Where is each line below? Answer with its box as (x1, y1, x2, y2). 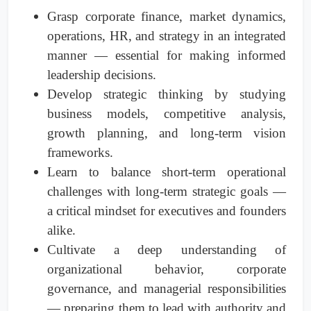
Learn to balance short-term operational (47, 165, 286, 180)
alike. (47, 223, 76, 238)
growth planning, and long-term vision (47, 126, 286, 141)
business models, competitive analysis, (47, 106, 286, 121)
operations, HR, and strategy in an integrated (47, 28, 286, 44)
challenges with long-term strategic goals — (47, 184, 286, 199)
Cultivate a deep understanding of (47, 242, 286, 258)
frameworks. (47, 145, 113, 160)
